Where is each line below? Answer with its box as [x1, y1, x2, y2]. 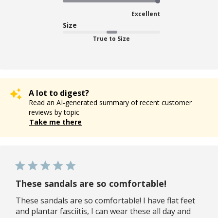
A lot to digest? [29, 87, 89, 98]
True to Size [93, 34, 130, 43]
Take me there [29, 117, 82, 127]
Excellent [131, 9, 160, 18]
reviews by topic [29, 107, 79, 117]
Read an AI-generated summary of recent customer [29, 97, 192, 107]
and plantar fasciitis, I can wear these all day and [16, 205, 191, 217]
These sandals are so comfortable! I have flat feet [16, 195, 195, 206]
